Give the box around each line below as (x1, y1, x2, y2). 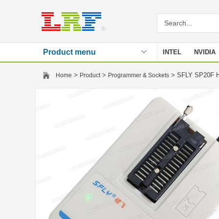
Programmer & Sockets (108, 72, 169, 79)
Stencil (163, 67, 184, 74)
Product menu (43, 48, 96, 56)
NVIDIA (194, 48, 216, 56)
